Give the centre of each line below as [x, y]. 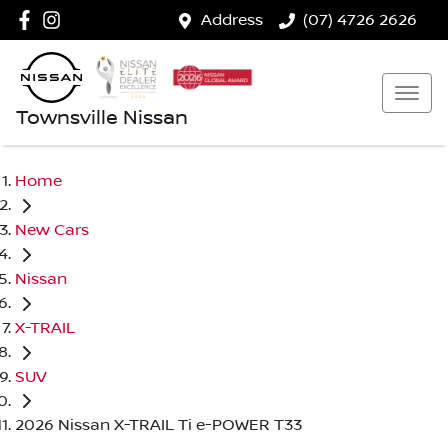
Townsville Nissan [102, 118]
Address [232, 20]
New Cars [52, 229]
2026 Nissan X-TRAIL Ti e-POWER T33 [158, 425]
